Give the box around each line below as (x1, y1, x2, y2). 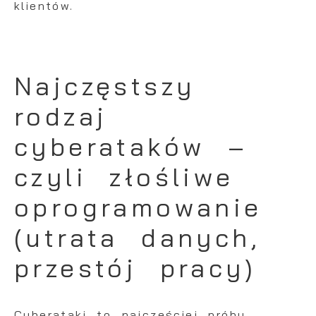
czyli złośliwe (14, 161, 234, 193)
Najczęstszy (14, 70, 195, 102)
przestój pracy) (14, 252, 257, 284)
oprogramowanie (14, 191, 262, 224)
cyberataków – (14, 130, 248, 163)
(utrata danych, (14, 221, 261, 254)
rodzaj (14, 100, 108, 133)
